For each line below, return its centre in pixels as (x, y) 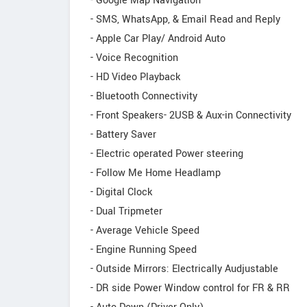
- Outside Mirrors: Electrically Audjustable (184, 269)
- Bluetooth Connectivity (144, 96)
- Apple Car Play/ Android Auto (158, 39)
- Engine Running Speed (144, 250)
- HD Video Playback (135, 77)
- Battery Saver (123, 135)
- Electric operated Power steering (167, 154)
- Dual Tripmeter (126, 211)
